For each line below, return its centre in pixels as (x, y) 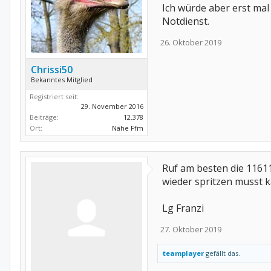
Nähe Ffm (128, 128)
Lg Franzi (183, 208)
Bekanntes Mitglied (62, 79)
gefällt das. (222, 253)
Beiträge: (44, 117)
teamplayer (183, 253)
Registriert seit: (54, 96)
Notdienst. (186, 21)
